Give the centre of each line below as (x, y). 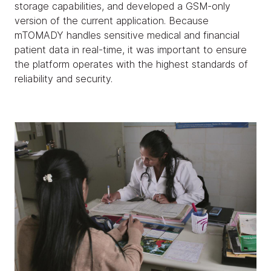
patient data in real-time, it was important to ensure (131, 49)
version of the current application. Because (112, 20)
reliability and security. (64, 78)
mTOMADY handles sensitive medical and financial (127, 35)
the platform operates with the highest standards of (131, 64)
